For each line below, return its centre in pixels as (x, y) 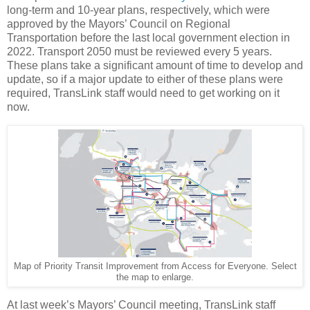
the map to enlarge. (155, 277)
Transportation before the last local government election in (148, 37)
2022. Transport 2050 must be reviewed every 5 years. (139, 51)
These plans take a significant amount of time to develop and (155, 65)
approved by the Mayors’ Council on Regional (119, 24)
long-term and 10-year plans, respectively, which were (138, 10)
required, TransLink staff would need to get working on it (143, 93)
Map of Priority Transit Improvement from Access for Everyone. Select (155, 266)
